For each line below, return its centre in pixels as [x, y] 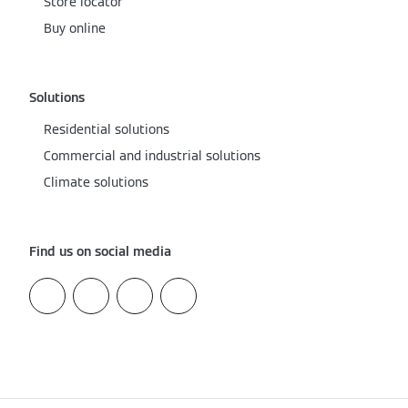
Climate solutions [96, 183]
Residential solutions [107, 130]
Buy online [75, 29]
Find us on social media [100, 252]
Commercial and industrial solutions [152, 156]
